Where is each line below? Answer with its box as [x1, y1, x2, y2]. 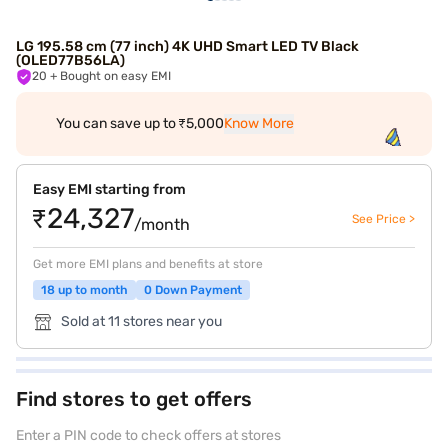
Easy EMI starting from [33, 181, 186, 198]
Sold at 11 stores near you [61, 313, 222, 330]
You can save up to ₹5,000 [56, 115, 224, 132]
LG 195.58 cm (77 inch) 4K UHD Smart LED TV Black [16, 38, 359, 55]
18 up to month [41, 283, 128, 297]
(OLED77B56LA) [16, 52, 125, 69]
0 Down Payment [144, 283, 242, 297]
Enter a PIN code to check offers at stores [16, 427, 281, 444]
